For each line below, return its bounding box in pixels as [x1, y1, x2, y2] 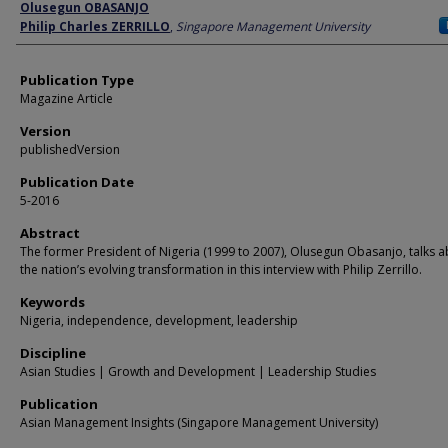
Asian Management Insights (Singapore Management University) [20, 414, 378, 431]
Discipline [20, 344, 86, 362]
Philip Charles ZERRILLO [20, 18, 170, 35]
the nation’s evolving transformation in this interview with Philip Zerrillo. [20, 261, 422, 278]
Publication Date [20, 173, 134, 191]
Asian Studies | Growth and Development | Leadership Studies [20, 363, 376, 380]
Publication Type [20, 71, 134, 89]
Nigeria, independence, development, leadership [20, 312, 298, 329]
